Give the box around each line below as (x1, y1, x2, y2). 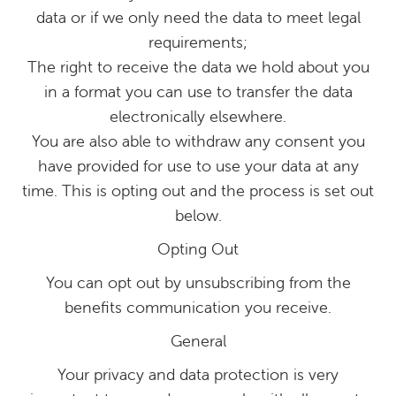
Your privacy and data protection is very (57, 364, 339, 385)
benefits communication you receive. (65, 297, 331, 317)
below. (174, 205, 222, 225)
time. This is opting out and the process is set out (22, 180, 374, 201)
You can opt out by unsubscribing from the (45, 272, 351, 293)
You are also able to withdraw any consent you (31, 131, 365, 151)
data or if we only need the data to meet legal (35, 7, 361, 27)
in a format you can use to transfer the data (43, 81, 353, 102)
